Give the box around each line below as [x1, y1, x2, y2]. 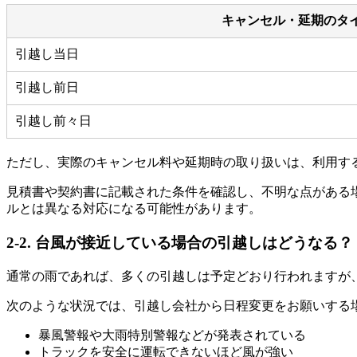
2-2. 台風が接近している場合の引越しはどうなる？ [6, 233, 353, 251]
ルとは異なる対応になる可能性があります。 [6, 202, 261, 216]
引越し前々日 [15, 114, 92, 128]
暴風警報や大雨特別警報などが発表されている [38, 328, 306, 342]
